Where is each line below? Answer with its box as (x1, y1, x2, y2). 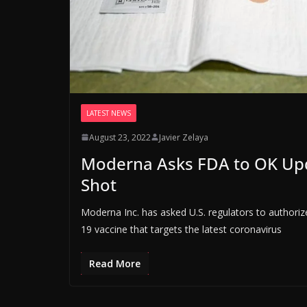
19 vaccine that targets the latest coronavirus (81, 222, 282, 236)
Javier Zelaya (159, 131, 208, 143)
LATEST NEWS (86, 108, 131, 118)
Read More (89, 256, 140, 270)
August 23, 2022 (89, 131, 151, 143)
